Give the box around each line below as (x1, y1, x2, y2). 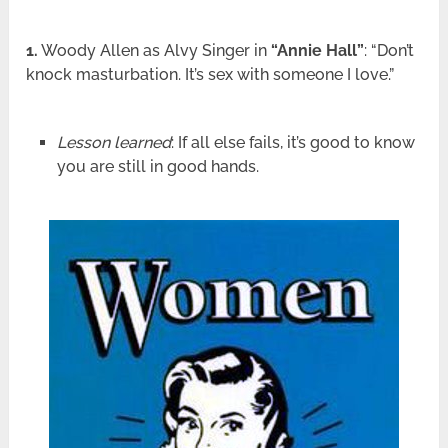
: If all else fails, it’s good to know (170, 133, 415, 153)
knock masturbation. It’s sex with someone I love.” (26, 65, 395, 85)
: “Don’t (364, 41, 415, 61)
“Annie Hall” (271, 41, 365, 61)
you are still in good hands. (56, 157, 259, 177)
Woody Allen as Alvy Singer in (38, 41, 272, 61)
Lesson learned (56, 133, 171, 153)
